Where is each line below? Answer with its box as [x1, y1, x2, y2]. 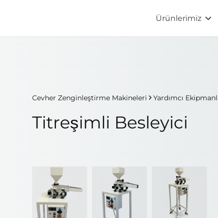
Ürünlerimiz [156, 14, 202, 23]
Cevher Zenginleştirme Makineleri [32, 93, 147, 102]
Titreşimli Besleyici [32, 111, 188, 133]
